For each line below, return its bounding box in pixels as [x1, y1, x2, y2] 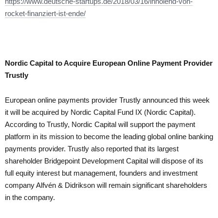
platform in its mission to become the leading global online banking [5, 132, 213, 141]
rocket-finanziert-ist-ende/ [5, 9, 86, 18]
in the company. [5, 193, 55, 201]
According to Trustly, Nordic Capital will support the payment [5, 120, 195, 128]
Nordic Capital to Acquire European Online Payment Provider [5, 58, 213, 67]
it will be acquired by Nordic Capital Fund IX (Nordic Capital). [5, 108, 196, 116]
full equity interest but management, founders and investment [5, 168, 198, 177]
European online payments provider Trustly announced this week [5, 95, 210, 104]
